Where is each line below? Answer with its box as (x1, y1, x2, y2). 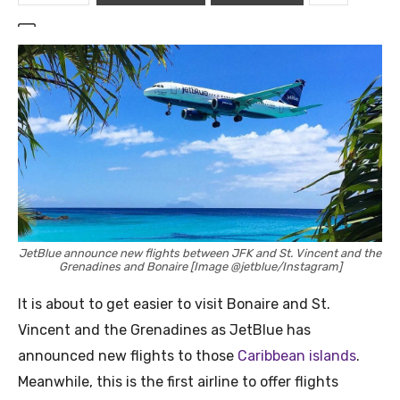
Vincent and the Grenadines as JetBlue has (18, 321, 311, 338)
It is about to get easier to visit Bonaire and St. (18, 295, 330, 312)
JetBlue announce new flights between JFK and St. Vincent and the (19, 246, 381, 260)
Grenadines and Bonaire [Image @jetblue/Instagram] (58, 259, 342, 273)
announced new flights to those (18, 346, 237, 364)
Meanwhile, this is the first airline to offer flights (18, 372, 338, 390)
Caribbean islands (237, 346, 356, 364)
